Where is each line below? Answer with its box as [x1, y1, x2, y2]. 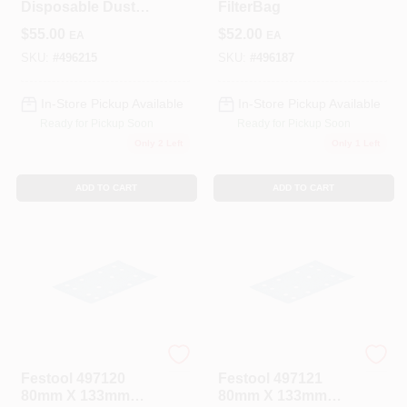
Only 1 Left [331, 137, 380, 148]
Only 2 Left [134, 137, 183, 148]
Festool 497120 [20, 370, 125, 386]
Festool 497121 [217, 370, 323, 386]
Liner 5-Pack [20, 16, 107, 32]
